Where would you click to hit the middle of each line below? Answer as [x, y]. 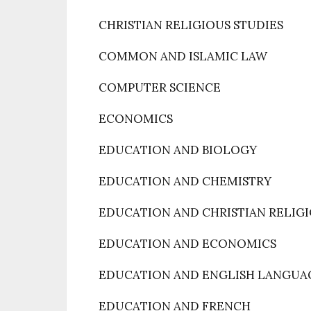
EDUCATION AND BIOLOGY [178, 150]
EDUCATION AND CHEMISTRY [185, 181]
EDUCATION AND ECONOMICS [187, 244]
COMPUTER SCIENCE [160, 87]
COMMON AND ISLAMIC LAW [183, 56]
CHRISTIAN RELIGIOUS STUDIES [191, 25]
